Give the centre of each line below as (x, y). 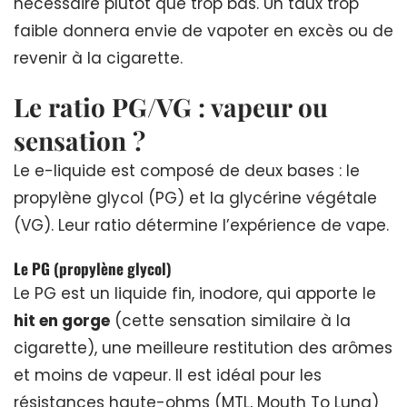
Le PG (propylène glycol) (93, 268)
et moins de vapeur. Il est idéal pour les (168, 375)
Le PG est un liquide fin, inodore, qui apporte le (195, 293)
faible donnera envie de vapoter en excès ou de (203, 30)
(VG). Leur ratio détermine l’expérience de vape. (201, 225)
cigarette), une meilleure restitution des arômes (203, 347)
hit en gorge (62, 320)
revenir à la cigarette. (98, 58)
